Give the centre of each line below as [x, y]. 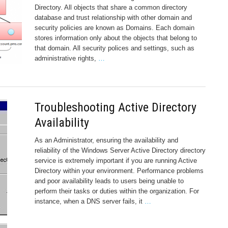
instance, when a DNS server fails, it [90, 201]
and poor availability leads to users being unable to [109, 181]
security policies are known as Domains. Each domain [115, 27]
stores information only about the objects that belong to [116, 38]
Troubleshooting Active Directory [116, 107]
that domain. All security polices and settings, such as [115, 48]
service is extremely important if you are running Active [116, 160]
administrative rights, [66, 58]
